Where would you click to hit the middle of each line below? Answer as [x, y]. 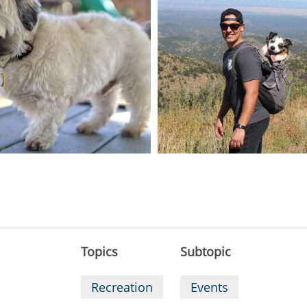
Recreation [122, 287]
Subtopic [206, 251]
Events [210, 287]
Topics [100, 251]
